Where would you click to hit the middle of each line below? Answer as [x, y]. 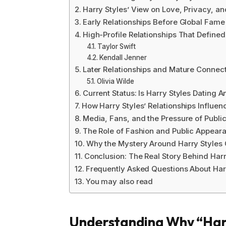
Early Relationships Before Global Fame [154, 22]
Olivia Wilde [116, 81]
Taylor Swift [117, 47]
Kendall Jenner [123, 58]
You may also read [119, 182]
